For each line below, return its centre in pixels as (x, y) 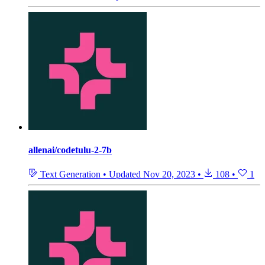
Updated (126, 174)
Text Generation (70, 174)
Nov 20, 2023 (169, 174)
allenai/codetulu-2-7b (70, 150)
